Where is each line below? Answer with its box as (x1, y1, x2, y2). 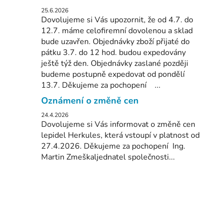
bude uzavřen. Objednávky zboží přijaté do (41, 36, 190, 48)
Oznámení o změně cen (41, 95, 139, 107)
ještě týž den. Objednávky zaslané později (41, 58, 188, 69)
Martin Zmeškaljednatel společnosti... (41, 152, 175, 163)
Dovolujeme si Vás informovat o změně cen (41, 119, 195, 130)
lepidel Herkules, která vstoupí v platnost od (41, 130, 200, 141)
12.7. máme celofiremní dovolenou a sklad (41, 25, 193, 37)
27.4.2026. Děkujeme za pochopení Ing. (41, 141, 185, 152)
